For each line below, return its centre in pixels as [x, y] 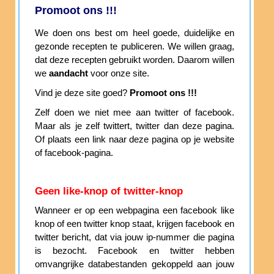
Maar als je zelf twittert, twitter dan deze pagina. [135, 126]
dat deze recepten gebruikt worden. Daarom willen [135, 60]
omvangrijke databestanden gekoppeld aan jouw [135, 264]
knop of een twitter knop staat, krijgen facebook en [135, 224]
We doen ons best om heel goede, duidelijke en [135, 33]
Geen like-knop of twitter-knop [109, 191]
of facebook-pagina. [74, 153]
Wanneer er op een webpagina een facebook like [135, 210]
